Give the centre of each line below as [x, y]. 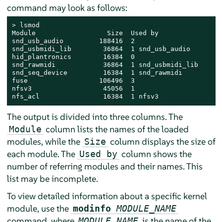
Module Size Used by [85, 33]
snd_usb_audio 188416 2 [73, 41]
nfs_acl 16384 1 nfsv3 [85, 96]
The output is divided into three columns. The [95, 116]
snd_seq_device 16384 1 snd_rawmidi [97, 72]
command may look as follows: [67, 7]
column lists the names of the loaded [116, 129]
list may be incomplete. [52, 178]
